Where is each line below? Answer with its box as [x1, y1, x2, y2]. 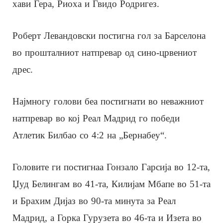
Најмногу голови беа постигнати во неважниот [12, 96, 204, 107]
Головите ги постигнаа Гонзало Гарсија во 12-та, [12, 161, 210, 172]
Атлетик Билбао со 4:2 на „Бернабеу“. [12, 129, 167, 140]
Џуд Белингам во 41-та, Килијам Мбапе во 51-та [12, 178, 211, 189]
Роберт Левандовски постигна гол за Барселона [12, 30, 206, 41]
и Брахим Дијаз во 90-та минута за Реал [12, 195, 176, 206]
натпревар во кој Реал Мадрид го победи [12, 112, 180, 123]
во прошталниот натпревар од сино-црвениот [12, 47, 197, 58]
